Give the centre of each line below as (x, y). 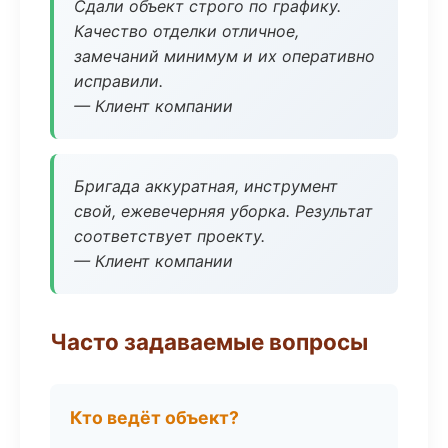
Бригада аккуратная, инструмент (206, 186)
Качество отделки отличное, (186, 31)
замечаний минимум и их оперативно (224, 56)
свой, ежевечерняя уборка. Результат (223, 211)
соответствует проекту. (169, 236)
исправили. (118, 81)
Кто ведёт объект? (154, 417)
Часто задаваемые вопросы (209, 341)
